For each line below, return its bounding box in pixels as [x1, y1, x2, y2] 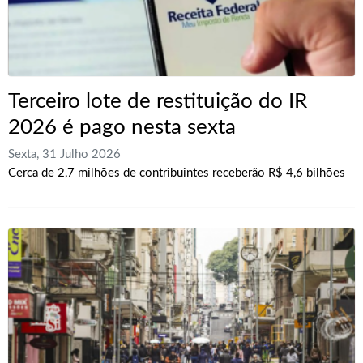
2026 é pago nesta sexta [8, 117, 236, 139]
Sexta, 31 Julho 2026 [8, 148, 121, 161]
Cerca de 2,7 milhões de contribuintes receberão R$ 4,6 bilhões [8, 167, 345, 180]
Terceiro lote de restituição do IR [8, 91, 307, 113]
